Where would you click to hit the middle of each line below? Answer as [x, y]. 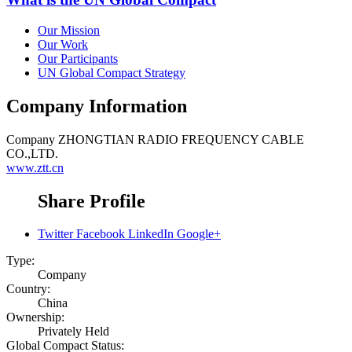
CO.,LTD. [32, 153]
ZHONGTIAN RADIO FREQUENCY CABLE [181, 139]
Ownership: [35, 317]
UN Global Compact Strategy [112, 72]
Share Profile [92, 201]
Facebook [101, 234]
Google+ [199, 234]
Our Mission [69, 30]
